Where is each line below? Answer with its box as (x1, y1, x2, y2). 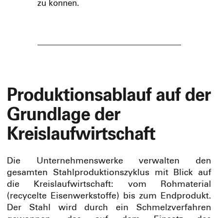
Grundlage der (7, 107, 120, 125)
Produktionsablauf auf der (7, 87, 211, 105)
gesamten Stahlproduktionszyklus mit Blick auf (7, 168, 211, 178)
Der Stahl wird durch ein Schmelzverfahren (7, 203, 211, 213)
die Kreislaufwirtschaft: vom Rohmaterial (7, 180, 211, 189)
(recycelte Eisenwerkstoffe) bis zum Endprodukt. (7, 192, 211, 201)
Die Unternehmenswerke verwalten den (7, 157, 211, 166)
